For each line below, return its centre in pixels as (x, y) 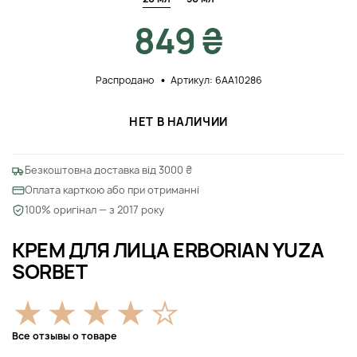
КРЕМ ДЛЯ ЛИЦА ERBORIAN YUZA (168, 250)
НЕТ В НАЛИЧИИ (178, 122)
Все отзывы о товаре (65, 336)
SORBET (50, 272)
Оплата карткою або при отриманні (112, 190)
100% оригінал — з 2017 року (94, 210)
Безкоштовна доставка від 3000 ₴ (108, 170)
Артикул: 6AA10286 (216, 80)
